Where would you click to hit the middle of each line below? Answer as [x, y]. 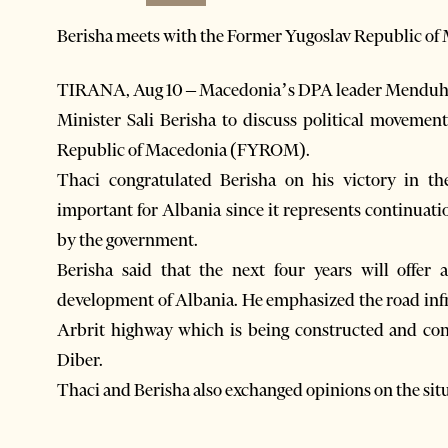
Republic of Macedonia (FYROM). [183, 149]
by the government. [127, 239]
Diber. [80, 359]
